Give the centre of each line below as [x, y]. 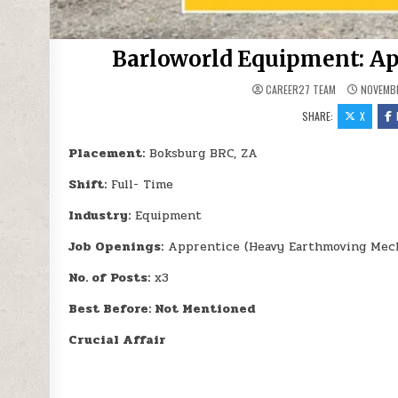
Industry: [100, 216]
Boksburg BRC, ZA [202, 154]
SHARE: [319, 116]
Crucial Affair [118, 340]
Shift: [88, 185]
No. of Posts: [110, 278]
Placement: [107, 154]
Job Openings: [116, 247]
